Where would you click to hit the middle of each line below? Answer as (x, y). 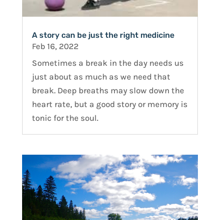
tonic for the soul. (65, 118)
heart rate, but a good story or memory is (110, 104)
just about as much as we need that (101, 76)
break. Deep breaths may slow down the (108, 90)
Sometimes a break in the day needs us (108, 63)
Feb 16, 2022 (55, 46)
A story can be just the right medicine (103, 35)
